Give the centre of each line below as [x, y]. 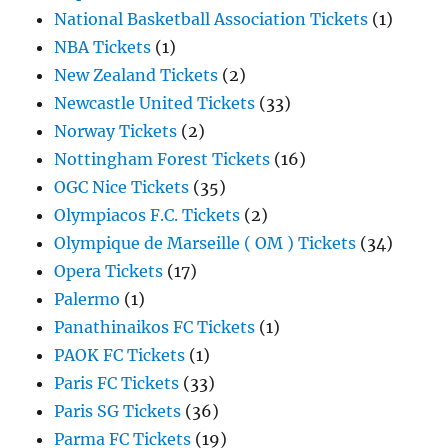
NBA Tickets [103, 47]
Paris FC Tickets [117, 383]
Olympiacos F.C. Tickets [147, 215]
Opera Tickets [109, 271]
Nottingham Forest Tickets [162, 159]
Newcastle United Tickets [155, 103]
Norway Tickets [116, 131]
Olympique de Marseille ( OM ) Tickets [205, 243]
